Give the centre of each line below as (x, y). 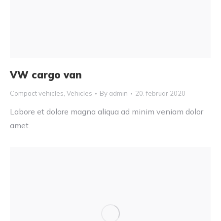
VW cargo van (46, 75)
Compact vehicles (37, 93)
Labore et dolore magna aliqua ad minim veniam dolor (107, 112)
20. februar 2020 (160, 93)
